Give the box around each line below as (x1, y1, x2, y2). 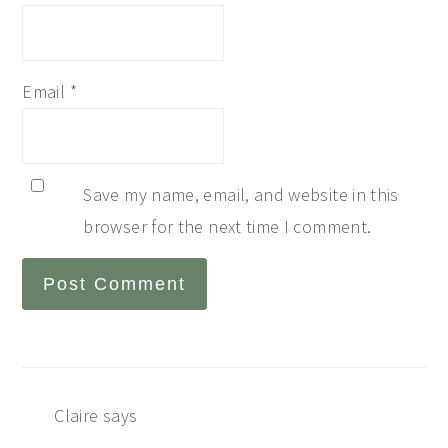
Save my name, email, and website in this (83, 182, 399, 206)
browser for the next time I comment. (83, 214, 372, 238)
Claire (54, 403, 99, 427)
